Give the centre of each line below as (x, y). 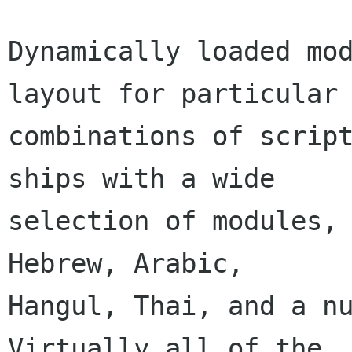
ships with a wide (141, 179)
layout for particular (173, 94)
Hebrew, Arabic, (126, 264)
